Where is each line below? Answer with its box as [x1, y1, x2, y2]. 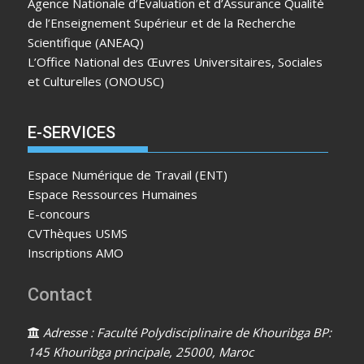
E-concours [28, 206, 91, 222]
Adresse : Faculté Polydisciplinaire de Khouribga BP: [40, 324, 332, 340]
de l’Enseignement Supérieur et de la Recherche [28, 14, 297, 31]
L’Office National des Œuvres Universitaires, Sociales [28, 53, 323, 70]
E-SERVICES [28, 123, 116, 142]
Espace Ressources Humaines [28, 186, 198, 202]
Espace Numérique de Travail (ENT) [28, 167, 228, 183]
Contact [28, 284, 93, 305]
